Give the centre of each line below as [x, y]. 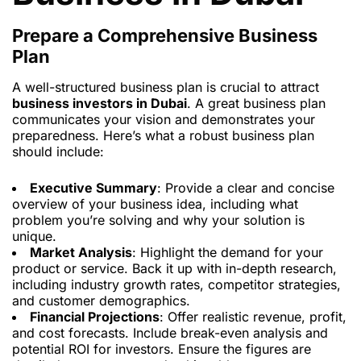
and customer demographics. [101, 301]
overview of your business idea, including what [155, 204]
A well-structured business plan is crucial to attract [166, 87]
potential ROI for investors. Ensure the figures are [162, 349]
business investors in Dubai [100, 104]
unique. [34, 237]
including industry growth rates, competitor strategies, [176, 285]
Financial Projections [95, 317]
